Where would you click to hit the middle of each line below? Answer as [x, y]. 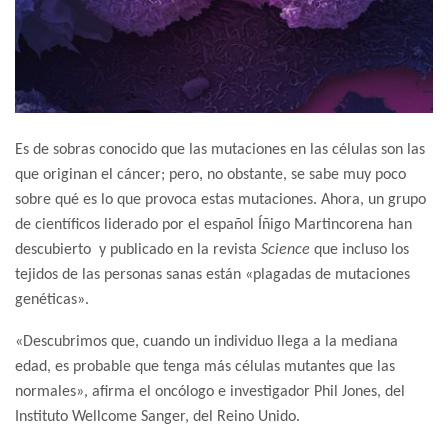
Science [285, 249]
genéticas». [52, 299]
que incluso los [359, 249]
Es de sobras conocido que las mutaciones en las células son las [220, 149]
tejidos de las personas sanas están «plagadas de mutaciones [212, 274]
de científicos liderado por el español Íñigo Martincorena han [213, 224]
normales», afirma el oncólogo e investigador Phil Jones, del [210, 391]
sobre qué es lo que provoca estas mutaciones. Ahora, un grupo [220, 199]
